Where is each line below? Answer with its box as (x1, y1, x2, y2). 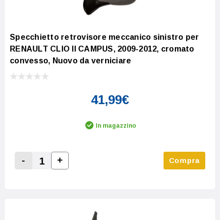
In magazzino (96, 122, 136, 129)
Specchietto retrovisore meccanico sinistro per (10, 32, 199, 41)
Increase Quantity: (56, 167, 130, 176)
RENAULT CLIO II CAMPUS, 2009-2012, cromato (10, 44, 194, 53)
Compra (168, 156, 200, 165)
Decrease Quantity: (20, 167, 97, 176)
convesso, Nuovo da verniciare (10, 56, 132, 65)
